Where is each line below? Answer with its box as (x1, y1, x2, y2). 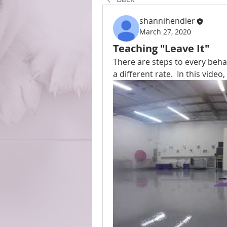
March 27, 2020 (139, 26, 191, 36)
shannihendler (139, 15, 195, 26)
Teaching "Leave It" (113, 42, 209, 55)
